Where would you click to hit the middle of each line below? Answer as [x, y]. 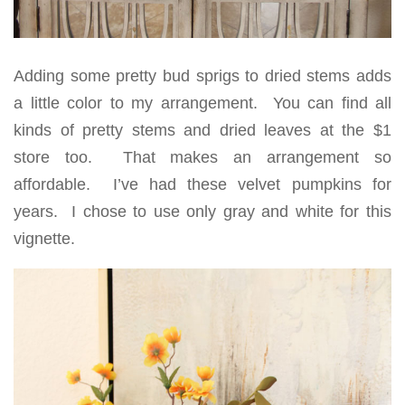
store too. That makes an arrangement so [202, 158]
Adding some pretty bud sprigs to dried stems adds [202, 76]
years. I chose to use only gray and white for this [202, 212]
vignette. [44, 239]
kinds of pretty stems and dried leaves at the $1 [202, 131]
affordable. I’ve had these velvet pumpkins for [202, 185]
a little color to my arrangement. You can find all [202, 104]
